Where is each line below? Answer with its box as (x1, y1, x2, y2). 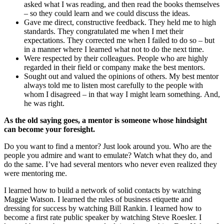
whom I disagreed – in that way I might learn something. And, (24, 90, 220, 99)
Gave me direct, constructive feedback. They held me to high (24, 18, 216, 27)
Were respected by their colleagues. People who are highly (24, 54, 208, 63)
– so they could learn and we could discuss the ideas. (24, 9, 190, 18)
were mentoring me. (4, 169, 67, 178)
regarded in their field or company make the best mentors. (24, 63, 205, 72)
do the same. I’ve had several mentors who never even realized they (4, 160, 217, 169)
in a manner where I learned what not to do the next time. (24, 45, 204, 54)
